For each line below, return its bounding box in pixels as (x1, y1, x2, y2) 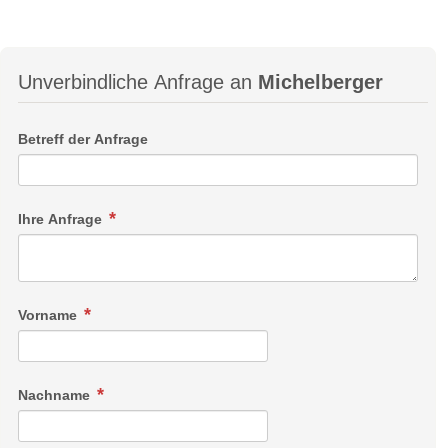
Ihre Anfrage (18, 211, 106, 228)
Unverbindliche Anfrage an (18, 70, 258, 93)
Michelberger (258, 70, 383, 93)
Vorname (18, 306, 81, 323)
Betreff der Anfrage (18, 131, 148, 148)
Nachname (18, 386, 94, 403)
